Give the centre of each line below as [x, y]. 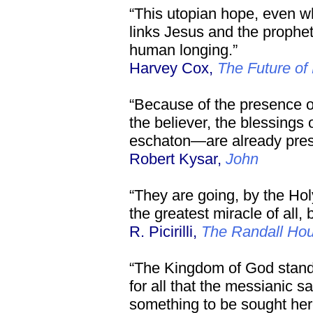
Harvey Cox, [173, 68]
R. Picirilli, [165, 232]
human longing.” [183, 50]
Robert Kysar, [177, 159]
